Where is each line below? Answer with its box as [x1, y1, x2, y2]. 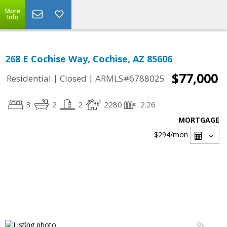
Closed [60, 72, 87, 85]
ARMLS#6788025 [95, 72, 165, 85]
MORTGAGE [178, 115, 219, 125]
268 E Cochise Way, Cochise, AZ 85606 [5, 53, 172, 65]
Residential [7, 72, 51, 85]
